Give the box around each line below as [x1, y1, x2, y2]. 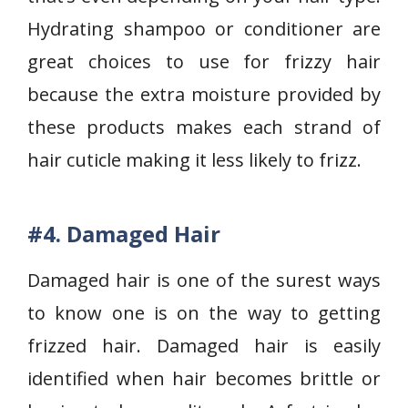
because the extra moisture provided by [27, 82, 381, 107]
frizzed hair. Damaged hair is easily [27, 333, 381, 358]
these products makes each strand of [27, 115, 381, 139]
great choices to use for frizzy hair [27, 49, 381, 74]
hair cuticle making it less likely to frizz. [27, 148, 362, 172]
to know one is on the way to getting [27, 301, 381, 325]
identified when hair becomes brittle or [27, 366, 381, 391]
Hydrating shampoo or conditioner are [27, 16, 381, 41]
